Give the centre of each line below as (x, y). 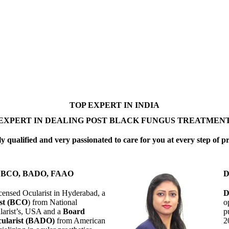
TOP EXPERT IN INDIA (114, 105)
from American (80, 220)
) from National (52, 202)
